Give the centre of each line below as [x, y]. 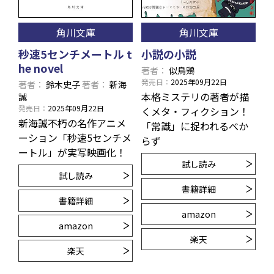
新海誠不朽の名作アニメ [72, 123]
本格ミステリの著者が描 [195, 96]
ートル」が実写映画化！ [72, 152]
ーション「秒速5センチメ [75, 137]
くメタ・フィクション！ [195, 111]
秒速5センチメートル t [75, 54]
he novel [41, 68]
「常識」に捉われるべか [195, 126]
